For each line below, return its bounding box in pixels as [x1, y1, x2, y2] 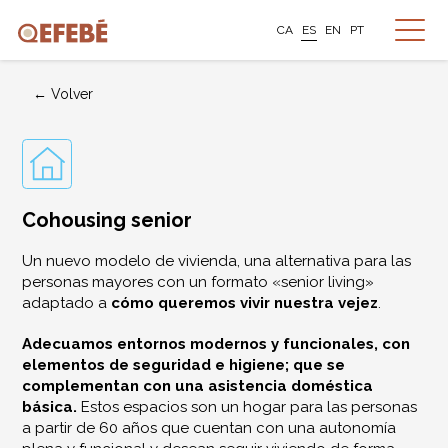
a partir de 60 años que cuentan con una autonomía [22, 419, 397, 437]
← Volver [33, 86, 94, 102]
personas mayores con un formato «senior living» [22, 273, 375, 291]
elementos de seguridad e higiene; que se [22, 356, 346, 374]
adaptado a [22, 294, 112, 312]
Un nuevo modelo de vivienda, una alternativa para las [22, 252, 412, 270]
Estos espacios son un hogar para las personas [77, 398, 418, 416]
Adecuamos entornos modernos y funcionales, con [22, 335, 411, 353]
